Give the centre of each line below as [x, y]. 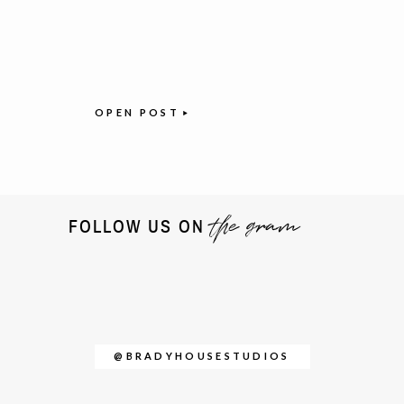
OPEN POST [137, 113]
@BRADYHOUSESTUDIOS [202, 356]
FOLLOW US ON [133, 227]
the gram [255, 226]
